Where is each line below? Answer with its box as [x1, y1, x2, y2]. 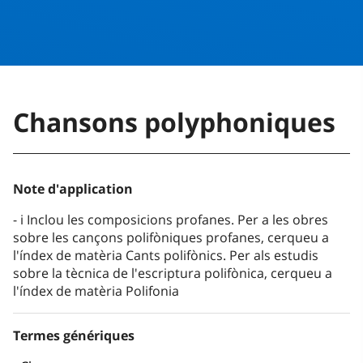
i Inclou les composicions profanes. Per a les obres [20, 211, 328, 229]
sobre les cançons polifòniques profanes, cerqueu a [13, 228, 329, 247]
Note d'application [13, 180, 133, 199]
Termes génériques [13, 327, 135, 345]
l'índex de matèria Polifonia [13, 282, 179, 301]
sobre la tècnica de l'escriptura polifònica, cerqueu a [13, 264, 332, 283]
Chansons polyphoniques [13, 105, 335, 140]
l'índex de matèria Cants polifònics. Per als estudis [13, 246, 318, 265]
